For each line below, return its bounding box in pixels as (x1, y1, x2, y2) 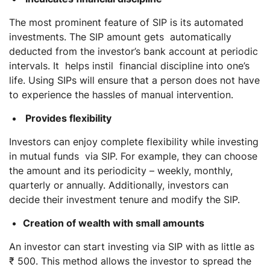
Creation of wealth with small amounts (23, 216, 204, 229)
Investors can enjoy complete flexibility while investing (9, 135, 259, 148)
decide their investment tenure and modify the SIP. (9, 193, 243, 206)
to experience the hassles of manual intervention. (9, 88, 236, 101)
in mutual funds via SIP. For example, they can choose (9, 149, 257, 162)
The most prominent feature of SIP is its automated (9, 16, 243, 28)
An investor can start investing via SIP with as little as (9, 240, 254, 253)
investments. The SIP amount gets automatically (9, 30, 231, 43)
